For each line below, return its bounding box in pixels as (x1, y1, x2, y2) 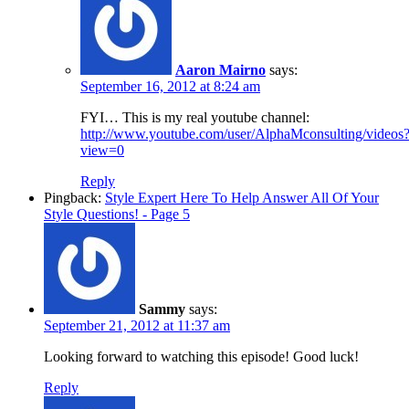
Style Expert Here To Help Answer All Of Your (105, 189, 379, 205)
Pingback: (44, 189, 105, 205)
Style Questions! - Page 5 (44, 205, 190, 222)
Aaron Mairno (175, 61, 266, 78)
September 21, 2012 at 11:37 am (44, 317, 230, 333)
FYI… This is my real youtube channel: (80, 109, 309, 125)
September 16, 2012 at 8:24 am (80, 78, 260, 94)
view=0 (80, 142, 124, 158)
